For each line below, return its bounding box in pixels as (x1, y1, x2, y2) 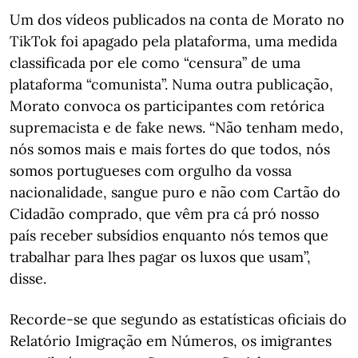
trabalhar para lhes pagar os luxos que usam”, (10, 247, 311, 266)
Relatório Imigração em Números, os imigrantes (10, 331, 332, 350)
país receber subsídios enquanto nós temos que (10, 225, 328, 245)
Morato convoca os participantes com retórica (10, 96, 324, 115)
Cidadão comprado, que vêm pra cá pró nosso (10, 204, 320, 223)
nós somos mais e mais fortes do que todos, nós (10, 139, 330, 158)
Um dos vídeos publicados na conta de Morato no (10, 10, 344, 29)
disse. (10, 268, 46, 288)
